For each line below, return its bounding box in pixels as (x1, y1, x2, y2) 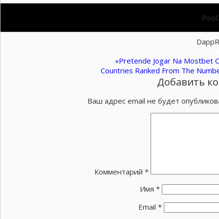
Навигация (6, 55, 71, 72)
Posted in (172, 46, 204, 56)
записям (6, 88, 55, 105)
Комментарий (94, 167, 145, 176)
